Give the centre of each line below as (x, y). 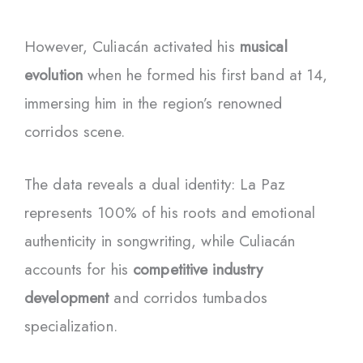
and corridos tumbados (188, 298)
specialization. (71, 327)
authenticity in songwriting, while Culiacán (160, 241)
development (67, 298)
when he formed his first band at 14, (205, 75)
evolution (54, 75)
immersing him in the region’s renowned (154, 103)
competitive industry (198, 270)
